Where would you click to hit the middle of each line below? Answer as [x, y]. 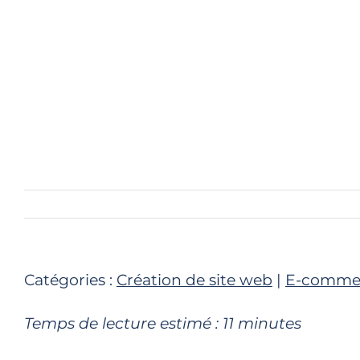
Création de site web [194, 280]
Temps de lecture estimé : [121, 324]
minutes [269, 324]
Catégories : [70, 280]
